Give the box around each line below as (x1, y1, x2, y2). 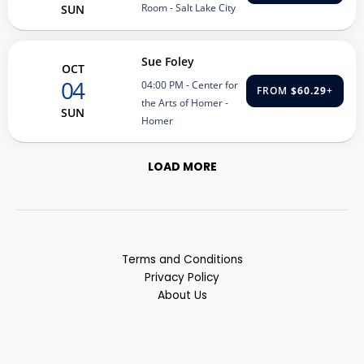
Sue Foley (141, 53, 194, 69)
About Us (157, 287, 207, 303)
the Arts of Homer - (141, 95, 228, 110)
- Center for (184, 77, 238, 92)
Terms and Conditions (121, 251, 243, 267)
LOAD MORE (147, 158, 217, 175)
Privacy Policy (145, 269, 219, 285)
